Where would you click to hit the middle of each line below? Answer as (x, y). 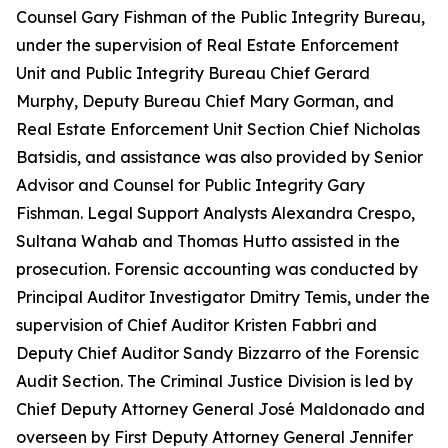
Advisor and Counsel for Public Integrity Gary (190, 185)
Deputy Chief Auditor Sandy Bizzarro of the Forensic (217, 353)
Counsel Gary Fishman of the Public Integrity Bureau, (220, 17)
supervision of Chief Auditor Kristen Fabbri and (196, 325)
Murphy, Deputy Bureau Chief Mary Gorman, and (205, 101)
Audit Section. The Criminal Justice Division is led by (214, 381)
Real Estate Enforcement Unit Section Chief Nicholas (218, 129)
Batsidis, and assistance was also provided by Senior (219, 157)
